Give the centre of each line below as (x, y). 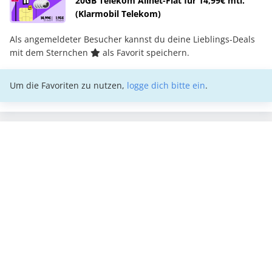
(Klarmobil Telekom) (118, 13)
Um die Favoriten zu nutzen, (68, 85)
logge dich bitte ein (166, 85)
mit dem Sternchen (50, 52)
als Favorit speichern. (145, 52)
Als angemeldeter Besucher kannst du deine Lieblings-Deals (132, 39)
